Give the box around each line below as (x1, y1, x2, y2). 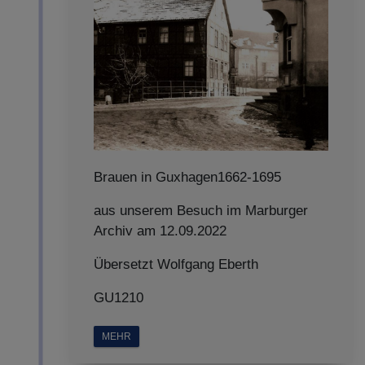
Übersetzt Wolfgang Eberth (94, 257, 258, 272)
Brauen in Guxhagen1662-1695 (94, 169, 281, 185)
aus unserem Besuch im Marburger (94, 203, 308, 218)
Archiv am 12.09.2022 (94, 223, 226, 239)
